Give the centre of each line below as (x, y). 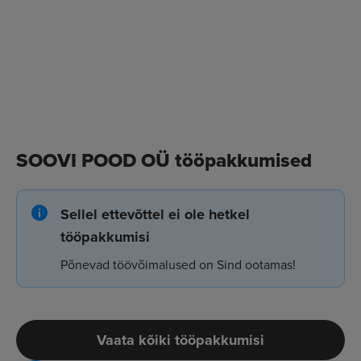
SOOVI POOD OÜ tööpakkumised (164, 160)
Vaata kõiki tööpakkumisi (180, 340)
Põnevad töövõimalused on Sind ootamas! (178, 264)
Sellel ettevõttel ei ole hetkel (155, 214)
